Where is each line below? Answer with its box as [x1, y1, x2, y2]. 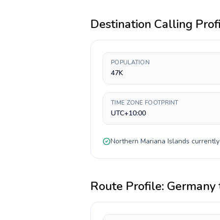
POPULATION [111, 58, 150, 66]
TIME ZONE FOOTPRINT [111, 99, 179, 107]
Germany [167, 178, 216, 194]
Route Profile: [90, 178, 167, 194]
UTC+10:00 [111, 109, 146, 118]
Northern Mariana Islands [110, 137, 190, 146]
